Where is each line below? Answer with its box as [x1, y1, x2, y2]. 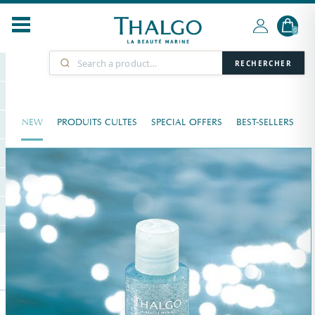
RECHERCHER [235, 58, 292, 68]
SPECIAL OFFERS [150, 117, 222, 128]
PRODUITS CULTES [56, 117, 137, 128]
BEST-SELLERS [236, 117, 294, 128]
